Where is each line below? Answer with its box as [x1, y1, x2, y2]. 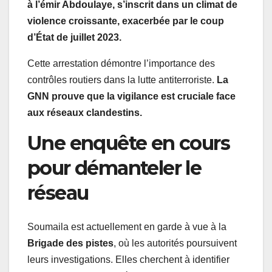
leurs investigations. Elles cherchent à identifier [27, 254, 229, 265]
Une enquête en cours [27, 131, 229, 155]
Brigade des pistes [27, 238, 114, 249]
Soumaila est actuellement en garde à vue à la [27, 222, 226, 233]
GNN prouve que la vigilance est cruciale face [27, 90, 236, 101]
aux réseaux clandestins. [27, 107, 142, 118]
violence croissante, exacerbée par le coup [27, 15, 224, 26]
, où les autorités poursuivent [114, 238, 237, 249]
